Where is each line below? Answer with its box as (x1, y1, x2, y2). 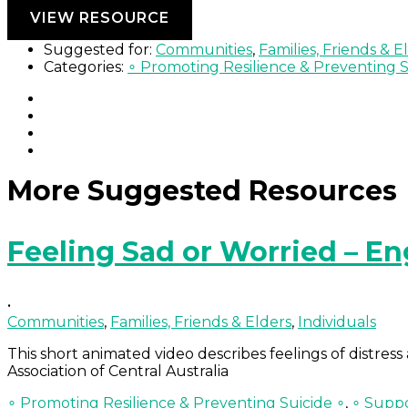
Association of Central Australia (7, 362, 229, 381)
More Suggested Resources (7, 174, 397, 209)
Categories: (44, 58, 124, 76)
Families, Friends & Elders (110, 313, 291, 331)
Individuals (298, 313, 376, 331)
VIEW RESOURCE (30, 9, 169, 27)
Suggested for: (44, 41, 152, 59)
